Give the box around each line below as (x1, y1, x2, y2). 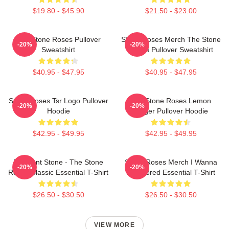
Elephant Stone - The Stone (13, 158, 103, 166)
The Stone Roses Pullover (16, 35, 101, 43)
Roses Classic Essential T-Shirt (8, 168, 108, 176)
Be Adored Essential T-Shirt (126, 168, 215, 176)
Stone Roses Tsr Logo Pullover (8, 97, 108, 105)
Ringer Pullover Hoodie (133, 107, 208, 115)
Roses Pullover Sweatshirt (128, 45, 213, 54)
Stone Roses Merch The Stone (121, 35, 221, 43)
